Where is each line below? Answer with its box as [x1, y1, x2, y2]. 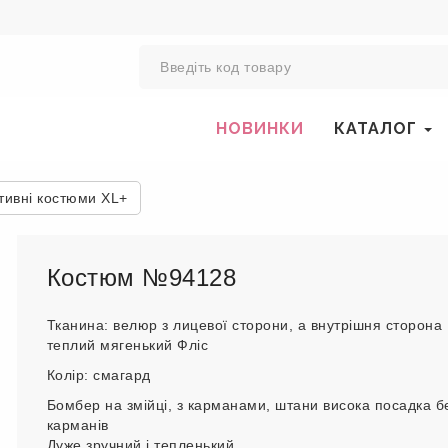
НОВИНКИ [216, 119, 305, 138]
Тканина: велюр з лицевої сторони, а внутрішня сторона [46, 317, 442, 333]
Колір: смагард [46, 367, 151, 383]
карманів [46, 417, 109, 433]
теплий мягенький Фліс [46, 337, 208, 353]
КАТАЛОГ [334, 119, 422, 138]
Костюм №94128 [46, 264, 236, 291]
